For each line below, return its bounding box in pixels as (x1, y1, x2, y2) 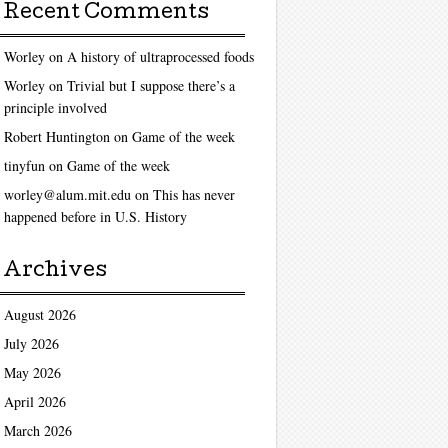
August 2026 (3, 305, 76, 324)
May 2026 (3, 363, 61, 382)
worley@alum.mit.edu (3, 185, 131, 205)
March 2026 (3, 421, 72, 440)
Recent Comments (2, 4, 209, 25)
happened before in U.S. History (3, 207, 187, 227)
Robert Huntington (3, 127, 110, 147)
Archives (2, 262, 107, 283)
